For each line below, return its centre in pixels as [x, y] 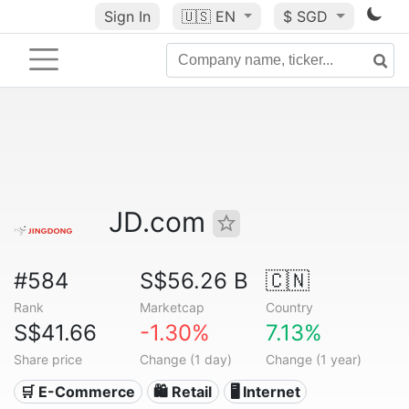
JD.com [161, 222]
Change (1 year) [313, 359]
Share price [48, 359]
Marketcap [172, 307]
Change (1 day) [185, 359]
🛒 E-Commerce [78, 392]
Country [289, 307]
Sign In [127, 16]
